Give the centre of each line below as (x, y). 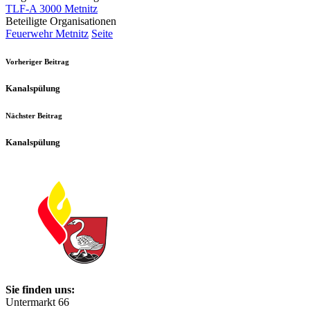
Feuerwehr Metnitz (47, 34)
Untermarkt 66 (37, 302)
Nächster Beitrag (34, 116)
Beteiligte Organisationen (61, 21)
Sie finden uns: (40, 290)
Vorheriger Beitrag (37, 62)
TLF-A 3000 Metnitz (52, 9)
